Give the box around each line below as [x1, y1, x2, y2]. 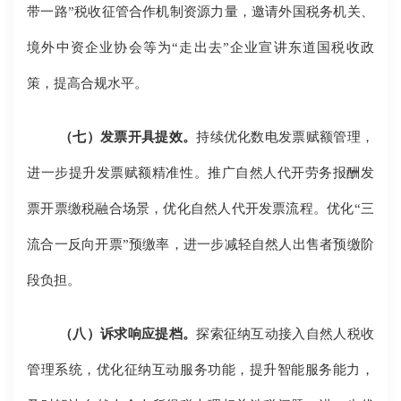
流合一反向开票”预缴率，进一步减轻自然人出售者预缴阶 [27, 236, 374, 252]
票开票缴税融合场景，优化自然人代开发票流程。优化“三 [27, 200, 374, 217]
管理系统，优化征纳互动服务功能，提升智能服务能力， [27, 362, 374, 378]
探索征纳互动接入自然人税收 [196, 326, 374, 342]
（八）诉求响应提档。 [59, 326, 197, 342]
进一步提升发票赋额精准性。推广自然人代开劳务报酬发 [27, 165, 374, 181]
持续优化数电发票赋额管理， [196, 129, 374, 145]
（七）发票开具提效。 [59, 129, 197, 145]
